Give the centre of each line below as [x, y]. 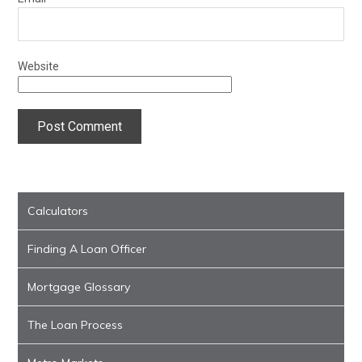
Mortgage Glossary [79, 287]
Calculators [58, 211]
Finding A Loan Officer [87, 249]
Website [39, 66]
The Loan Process [76, 325]
